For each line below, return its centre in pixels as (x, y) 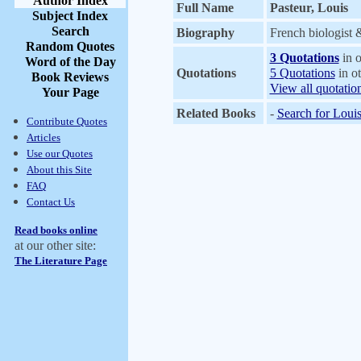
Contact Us (51, 202)
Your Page (70, 92)
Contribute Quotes (67, 121)
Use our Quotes (60, 154)
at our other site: (55, 245)
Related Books (216, 113)
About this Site (59, 170)
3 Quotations (304, 58)
